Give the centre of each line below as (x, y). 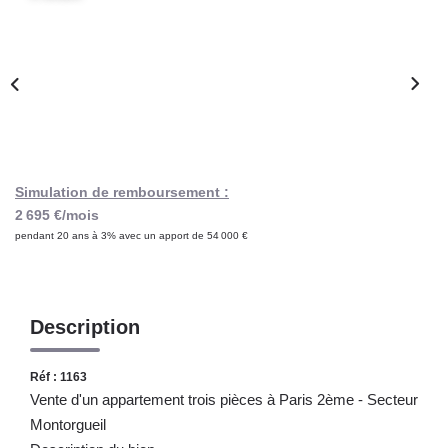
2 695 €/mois (57, 214)
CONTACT (224, 72)
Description (85, 326)
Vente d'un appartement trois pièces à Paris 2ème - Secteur (224, 399)
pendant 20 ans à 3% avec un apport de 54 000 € (131, 235)
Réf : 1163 (58, 376)
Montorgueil (68, 424)
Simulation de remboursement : (122, 191)
